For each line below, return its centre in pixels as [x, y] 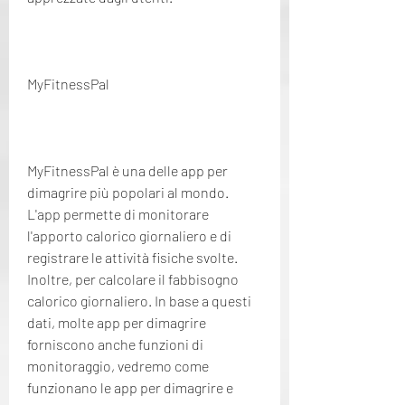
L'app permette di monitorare [118, 213]
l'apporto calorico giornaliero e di [129, 235]
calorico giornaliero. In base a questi [139, 300]
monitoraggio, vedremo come [118, 365]
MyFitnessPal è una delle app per [127, 170]
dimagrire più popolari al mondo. [128, 192]
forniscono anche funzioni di [115, 344]
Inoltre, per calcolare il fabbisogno [133, 278]
